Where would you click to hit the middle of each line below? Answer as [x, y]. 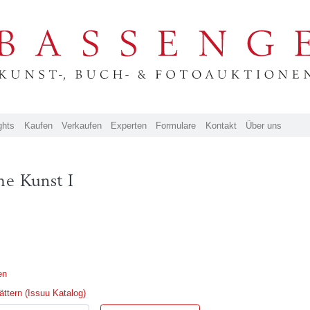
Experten [129, 125]
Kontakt [221, 125]
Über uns [264, 125]
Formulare [176, 125]
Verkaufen [81, 125]
